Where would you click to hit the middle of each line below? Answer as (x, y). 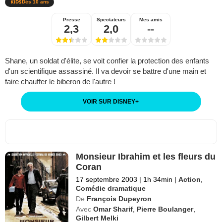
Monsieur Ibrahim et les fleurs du (146, 157)
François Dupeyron (119, 199)
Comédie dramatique (111, 189)
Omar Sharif (113, 209)
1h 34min (158, 180)
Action (190, 180)
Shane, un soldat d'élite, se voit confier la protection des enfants (107, 61)
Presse (71, 20)
